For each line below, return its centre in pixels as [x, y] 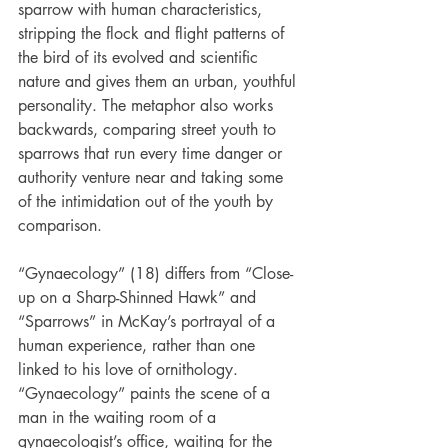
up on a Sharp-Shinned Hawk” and [139, 297]
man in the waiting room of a [119, 417]
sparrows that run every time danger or [152, 153]
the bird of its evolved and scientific [140, 57]
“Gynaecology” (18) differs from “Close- [155, 273]
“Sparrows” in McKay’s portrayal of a [149, 321]
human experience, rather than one [139, 345]
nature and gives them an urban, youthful [159, 81]
